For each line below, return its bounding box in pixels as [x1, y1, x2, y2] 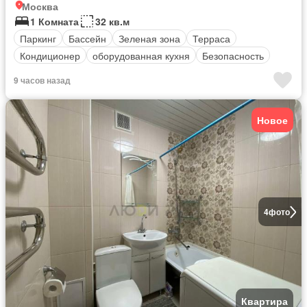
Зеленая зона [119, 31, 180, 45]
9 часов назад [14, 74, 71, 87]
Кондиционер [20, 48, 80, 62]
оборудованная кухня [93, 48, 190, 62]
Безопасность [202, 48, 264, 62]
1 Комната [30, 14, 79, 29]
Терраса [193, 31, 230, 45]
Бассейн [69, 31, 106, 45]
